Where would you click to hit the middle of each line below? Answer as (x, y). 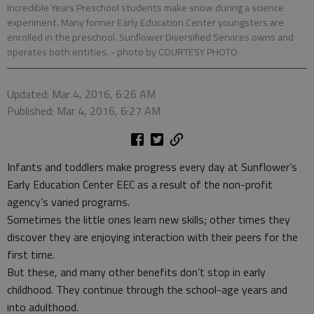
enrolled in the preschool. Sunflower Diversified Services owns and (150, 37)
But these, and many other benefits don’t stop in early (136, 272)
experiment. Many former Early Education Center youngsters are (145, 22)
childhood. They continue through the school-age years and (147, 289)
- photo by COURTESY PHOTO (174, 52)
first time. (31, 254)
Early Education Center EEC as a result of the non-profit (140, 184)
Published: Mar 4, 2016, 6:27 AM (84, 111)
